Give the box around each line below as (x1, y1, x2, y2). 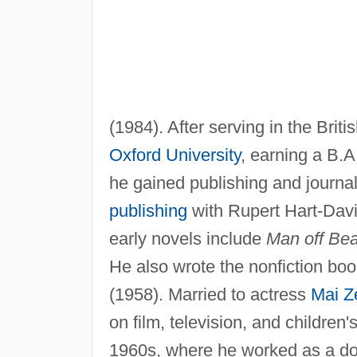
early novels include (108, 228, 266, 249)
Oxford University (108, 144, 241, 165)
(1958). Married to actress (108, 284, 311, 304)
